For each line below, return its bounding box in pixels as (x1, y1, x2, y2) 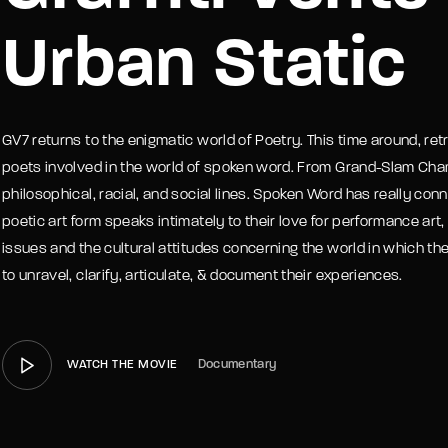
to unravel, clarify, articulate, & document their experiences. (2, 269, 403, 284)
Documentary (197, 358, 277, 371)
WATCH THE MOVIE (67, 359, 178, 371)
